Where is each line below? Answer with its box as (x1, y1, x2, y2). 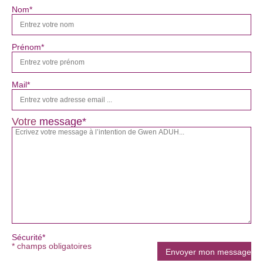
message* (39, 115, 86, 127)
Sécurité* (12, 232, 45, 242)
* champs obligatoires (12, 241, 92, 251)
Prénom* (12, 42, 44, 52)
